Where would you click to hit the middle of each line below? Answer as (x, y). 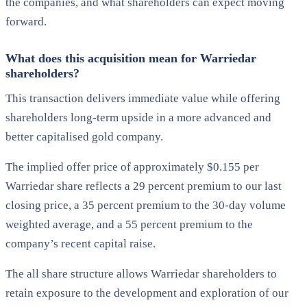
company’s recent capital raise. (81, 243)
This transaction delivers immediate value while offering (143, 98)
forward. (26, 21)
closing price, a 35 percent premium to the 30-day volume (146, 205)
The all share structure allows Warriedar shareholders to (141, 273)
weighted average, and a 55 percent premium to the (129, 224)
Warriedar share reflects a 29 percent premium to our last (144, 186)
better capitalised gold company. (84, 136)
